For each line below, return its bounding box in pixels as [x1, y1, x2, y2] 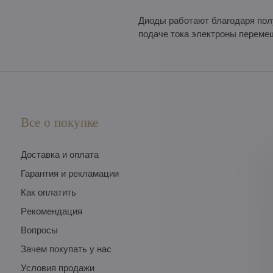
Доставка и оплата [20, 149, 99, 160]
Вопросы [20, 225, 58, 235]
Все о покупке [20, 114, 98, 130]
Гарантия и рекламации [20, 168, 119, 179]
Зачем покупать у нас [20, 244, 112, 254]
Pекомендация [20, 206, 82, 216]
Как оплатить [20, 187, 76, 197]
